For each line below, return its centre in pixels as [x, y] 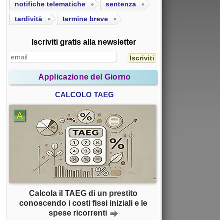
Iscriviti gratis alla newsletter [83, 42]
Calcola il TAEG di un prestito [83, 193]
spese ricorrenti [78, 213]
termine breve [85, 19]
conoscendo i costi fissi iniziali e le [83, 203]
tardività [28, 19]
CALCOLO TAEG [84, 95]
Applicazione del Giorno [84, 77]
